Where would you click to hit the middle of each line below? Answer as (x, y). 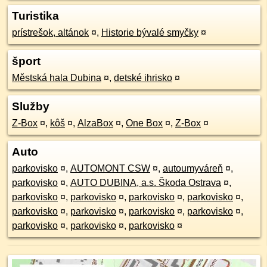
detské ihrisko (143, 78)
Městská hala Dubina (57, 78)
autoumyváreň (193, 168)
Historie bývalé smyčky (150, 32)
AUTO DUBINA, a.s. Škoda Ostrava (146, 183)
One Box (144, 123)
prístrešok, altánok (50, 32)
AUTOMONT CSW (110, 168)
